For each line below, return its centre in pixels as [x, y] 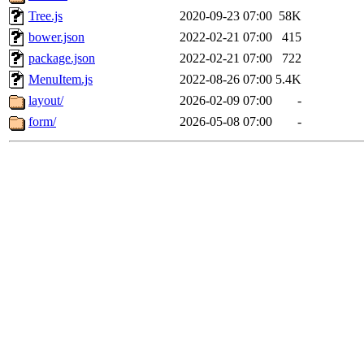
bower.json [56, 37]
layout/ [46, 101]
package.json [62, 58]
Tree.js [45, 16]
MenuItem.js [61, 80]
